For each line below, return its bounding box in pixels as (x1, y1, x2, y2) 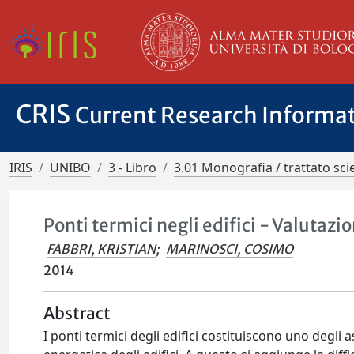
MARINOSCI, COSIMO (166, 241, 294, 257)
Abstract (43, 303, 111, 324)
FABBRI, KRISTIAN (47, 241, 156, 257)
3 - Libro (108, 159, 156, 176)
